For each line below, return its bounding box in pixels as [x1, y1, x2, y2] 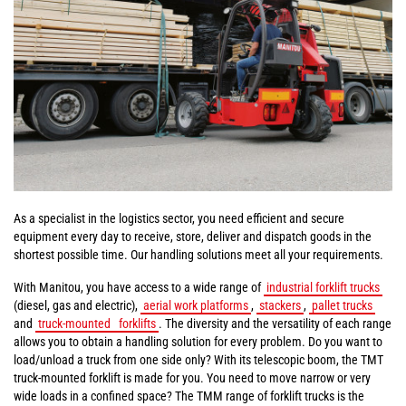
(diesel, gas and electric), [14, 298, 140, 313]
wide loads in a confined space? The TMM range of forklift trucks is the [14, 389, 364, 403]
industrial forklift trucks [266, 280, 380, 295]
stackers [259, 298, 301, 313]
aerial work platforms [143, 298, 248, 313]
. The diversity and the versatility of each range [159, 316, 391, 331]
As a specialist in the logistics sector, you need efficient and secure [14, 211, 344, 226]
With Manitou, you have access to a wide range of [14, 280, 264, 295]
